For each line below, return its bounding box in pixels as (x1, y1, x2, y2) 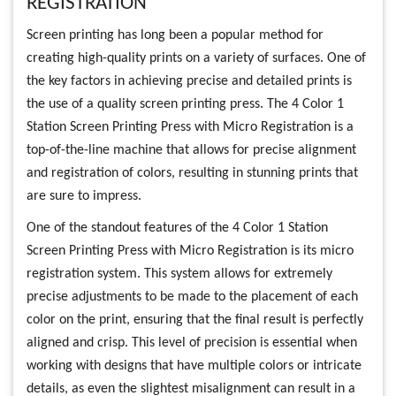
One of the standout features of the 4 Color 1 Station (27, 221, 328, 236)
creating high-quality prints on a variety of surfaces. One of (27, 51, 366, 66)
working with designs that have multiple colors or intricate (27, 359, 362, 374)
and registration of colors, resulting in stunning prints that (27, 166, 358, 181)
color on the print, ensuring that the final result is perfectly (27, 313, 363, 328)
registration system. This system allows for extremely (27, 267, 332, 282)
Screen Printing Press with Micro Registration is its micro (27, 244, 354, 259)
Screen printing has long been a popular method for (27, 28, 324, 43)
